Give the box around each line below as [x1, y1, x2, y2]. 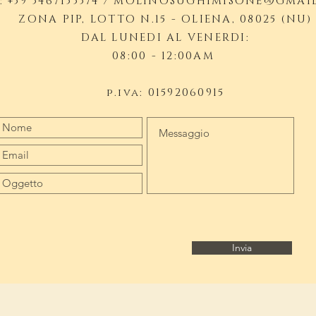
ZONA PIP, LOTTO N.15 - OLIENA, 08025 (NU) [18, 11, 312, 27]
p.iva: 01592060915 [106, 85, 225, 100]
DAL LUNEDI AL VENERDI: [81, 30, 250, 45]
